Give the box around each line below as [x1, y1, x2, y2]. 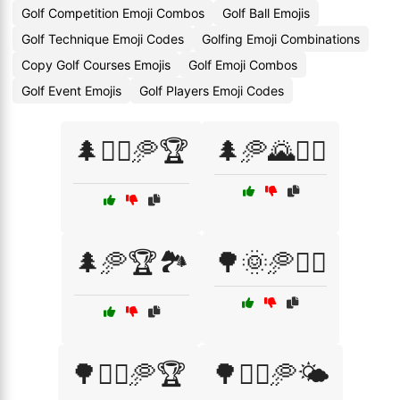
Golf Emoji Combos [188, 57, 297, 72]
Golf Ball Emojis [222, 5, 310, 21]
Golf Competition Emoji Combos [21, 5, 204, 21]
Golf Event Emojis [21, 83, 121, 98]
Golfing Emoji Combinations [202, 31, 360, 46]
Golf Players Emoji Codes [139, 83, 284, 98]
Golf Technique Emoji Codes [21, 31, 184, 46]
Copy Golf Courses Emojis [21, 57, 171, 72]
